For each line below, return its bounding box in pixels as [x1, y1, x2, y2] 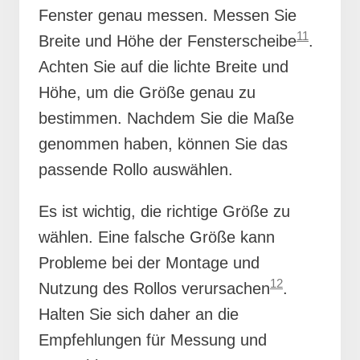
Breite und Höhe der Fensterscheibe [39, 31, 297, 50]
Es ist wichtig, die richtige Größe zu [39, 202, 290, 220]
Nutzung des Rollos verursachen [39, 279, 270, 297]
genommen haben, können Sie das [39, 134, 288, 153]
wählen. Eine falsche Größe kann [39, 227, 275, 246]
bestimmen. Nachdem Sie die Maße [39, 108, 294, 127]
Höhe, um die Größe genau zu [39, 83, 256, 101]
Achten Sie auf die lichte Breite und [39, 57, 288, 76]
